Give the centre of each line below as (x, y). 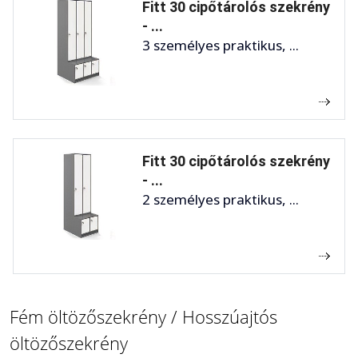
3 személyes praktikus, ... (221, 45)
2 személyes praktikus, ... (221, 199)
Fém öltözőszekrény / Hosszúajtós (143, 316)
